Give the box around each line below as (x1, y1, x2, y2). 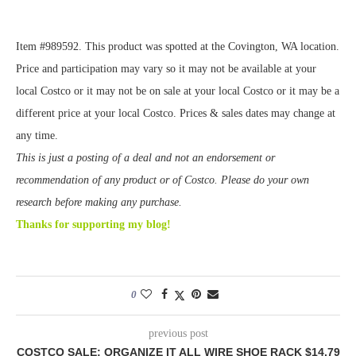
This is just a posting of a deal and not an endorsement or (16, 152, 275, 164)
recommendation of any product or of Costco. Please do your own (16, 174, 309, 187)
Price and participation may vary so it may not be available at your (16, 63, 316, 75)
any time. (16, 130, 58, 142)
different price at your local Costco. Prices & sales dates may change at (16, 107, 335, 120)
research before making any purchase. (16, 196, 182, 209)
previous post (148, 327, 208, 340)
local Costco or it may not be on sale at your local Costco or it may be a (16, 85, 339, 98)
